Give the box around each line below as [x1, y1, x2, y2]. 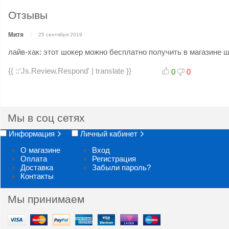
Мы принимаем [8, 193, 84, 205]
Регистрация [91, 154, 136, 164]
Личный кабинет [80, 129, 140, 139]
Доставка [20, 163, 53, 172]
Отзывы [8, 9, 48, 21]
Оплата [20, 154, 47, 164]
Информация [9, 129, 57, 139]
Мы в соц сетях [8, 112, 85, 124]
